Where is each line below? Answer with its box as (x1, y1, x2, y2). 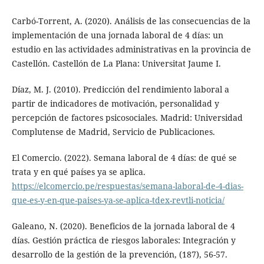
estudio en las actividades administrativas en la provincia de (11, 43, 251, 55)
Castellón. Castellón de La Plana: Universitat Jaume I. (11, 57, 221, 69)
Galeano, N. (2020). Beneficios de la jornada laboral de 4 (11, 220, 235, 232)
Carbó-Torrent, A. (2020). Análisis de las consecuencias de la (11, 15, 250, 27)
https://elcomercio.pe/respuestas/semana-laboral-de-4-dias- (11, 180, 243, 192)
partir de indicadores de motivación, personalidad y (11, 97, 219, 109)
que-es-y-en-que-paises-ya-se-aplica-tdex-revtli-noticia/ (11, 194, 225, 206)
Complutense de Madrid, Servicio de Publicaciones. (11, 126, 215, 137)
